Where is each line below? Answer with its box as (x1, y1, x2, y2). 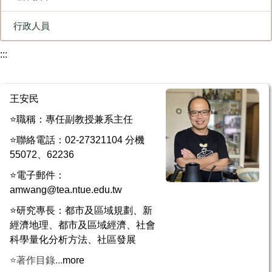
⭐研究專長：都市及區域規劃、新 (10, 205, 152, 216)
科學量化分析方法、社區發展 (10, 234, 136, 245)
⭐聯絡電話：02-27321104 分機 (10, 134, 144, 145)
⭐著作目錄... (10, 254, 63, 265)
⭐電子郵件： (10, 169, 65, 180)
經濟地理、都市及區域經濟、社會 (10, 219, 155, 230)
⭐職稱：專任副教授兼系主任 (10, 114, 133, 124)
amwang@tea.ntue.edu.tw (10, 184, 122, 195)
